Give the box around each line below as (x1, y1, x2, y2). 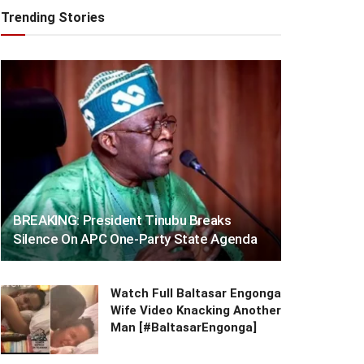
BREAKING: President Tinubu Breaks (13, 211, 232, 228)
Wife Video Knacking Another (110, 302, 281, 318)
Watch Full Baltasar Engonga (110, 285, 281, 301)
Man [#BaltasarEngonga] (110, 319, 257, 335)
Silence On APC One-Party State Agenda (13, 230, 258, 247)
